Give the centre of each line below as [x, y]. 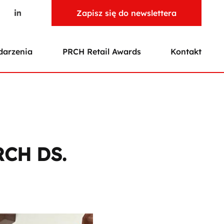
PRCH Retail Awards [101, 52]
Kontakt [186, 52]
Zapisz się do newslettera [126, 13]
